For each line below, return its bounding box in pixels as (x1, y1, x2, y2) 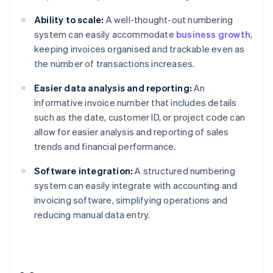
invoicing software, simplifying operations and (34, 194, 228, 207)
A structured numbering (133, 165, 235, 177)
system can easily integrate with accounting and (34, 179, 238, 192)
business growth (176, 28, 250, 41)
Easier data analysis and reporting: (34, 82, 192, 94)
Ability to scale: (34, 13, 104, 26)
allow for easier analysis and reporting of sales (34, 126, 229, 138)
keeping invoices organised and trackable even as (34, 43, 245, 55)
